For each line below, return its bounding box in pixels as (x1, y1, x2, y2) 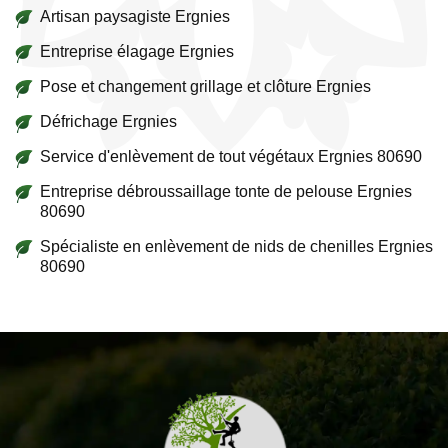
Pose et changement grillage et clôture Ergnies (40, 78, 371, 95)
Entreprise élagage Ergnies (40, 43, 234, 60)
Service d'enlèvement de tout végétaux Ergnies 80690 (40, 148, 422, 165)
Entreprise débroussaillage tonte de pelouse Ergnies (40, 183, 412, 200)
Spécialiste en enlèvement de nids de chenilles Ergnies (40, 238, 433, 255)
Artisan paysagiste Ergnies (40, 8, 230, 25)
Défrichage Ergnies (40, 113, 177, 130)
